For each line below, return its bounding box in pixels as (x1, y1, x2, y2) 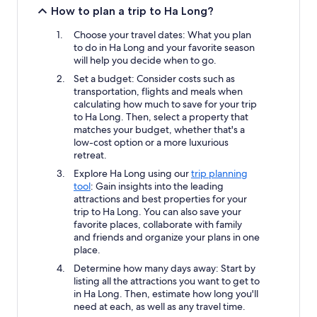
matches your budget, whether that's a (74, 122, 245, 136)
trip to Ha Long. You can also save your (74, 204, 241, 218)
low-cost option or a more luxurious (74, 135, 229, 149)
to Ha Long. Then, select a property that (74, 110, 248, 123)
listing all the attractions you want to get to (74, 274, 260, 287)
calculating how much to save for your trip (74, 97, 257, 110)
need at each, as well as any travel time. (74, 299, 246, 313)
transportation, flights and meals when (74, 84, 243, 98)
